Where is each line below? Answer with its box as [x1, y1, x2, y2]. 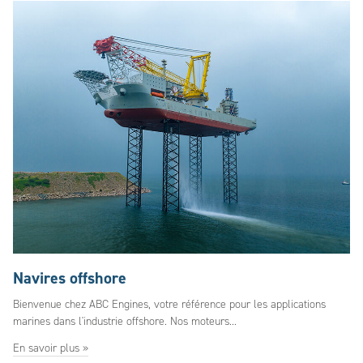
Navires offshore [13, 267, 126, 288]
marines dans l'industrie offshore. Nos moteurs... [13, 314, 237, 329]
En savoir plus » [13, 340, 88, 356]
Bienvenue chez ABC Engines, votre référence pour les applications [13, 297, 326, 312]
